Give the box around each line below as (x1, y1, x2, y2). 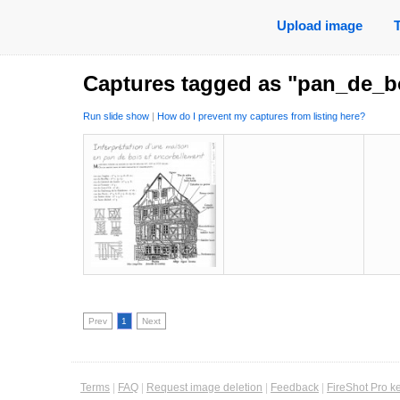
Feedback (271, 381, 319, 394)
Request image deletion (146, 381, 262, 394)
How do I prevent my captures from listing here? (157, 111, 365, 122)
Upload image (276, 18, 362, 33)
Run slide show (83, 111, 149, 122)
